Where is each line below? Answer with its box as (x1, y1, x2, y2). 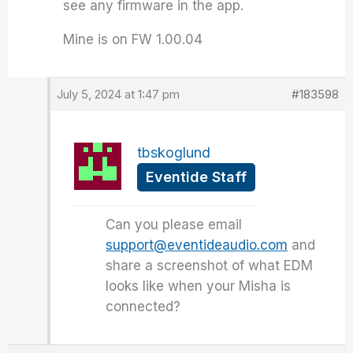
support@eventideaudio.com (106, 237, 288, 253)
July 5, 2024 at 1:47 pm (57, 87, 180, 102)
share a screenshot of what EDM (106, 258, 314, 273)
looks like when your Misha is (106, 278, 292, 294)
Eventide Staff (146, 169, 247, 185)
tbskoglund (137, 144, 211, 161)
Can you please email (106, 217, 243, 232)
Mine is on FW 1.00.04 (63, 32, 203, 47)
